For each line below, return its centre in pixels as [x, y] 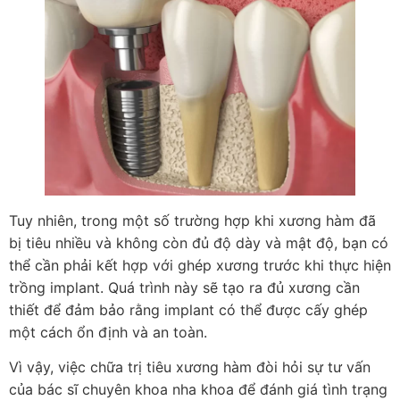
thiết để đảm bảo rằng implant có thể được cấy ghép [188, 309]
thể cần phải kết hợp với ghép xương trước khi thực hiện [200, 265]
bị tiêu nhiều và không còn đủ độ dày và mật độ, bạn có [199, 242]
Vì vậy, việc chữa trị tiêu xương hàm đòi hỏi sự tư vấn [190, 367]
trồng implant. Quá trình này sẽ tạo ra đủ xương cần [184, 287]
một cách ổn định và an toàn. [108, 332]
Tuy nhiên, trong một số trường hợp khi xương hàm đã [192, 220]
